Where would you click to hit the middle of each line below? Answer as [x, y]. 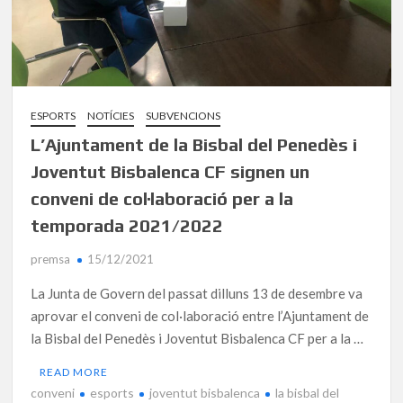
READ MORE [74, 372]
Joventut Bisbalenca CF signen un [170, 171]
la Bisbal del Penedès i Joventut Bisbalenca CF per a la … [197, 338]
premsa [51, 259]
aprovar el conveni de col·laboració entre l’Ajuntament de [200, 315]
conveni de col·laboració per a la [162, 198]
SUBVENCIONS [184, 115]
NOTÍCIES [111, 115]
